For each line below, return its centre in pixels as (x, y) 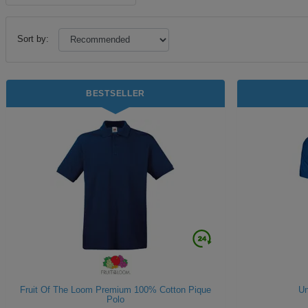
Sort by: (34, 39)
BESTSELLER (115, 93)
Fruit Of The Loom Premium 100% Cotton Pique (115, 290)
